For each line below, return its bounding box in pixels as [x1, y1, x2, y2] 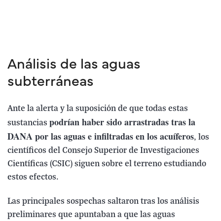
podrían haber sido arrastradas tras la [49, 115, 195, 129]
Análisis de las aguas [7, 59, 141, 72]
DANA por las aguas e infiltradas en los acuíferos [7, 130, 194, 143]
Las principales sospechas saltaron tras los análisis [7, 197, 199, 207]
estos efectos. [7, 173, 59, 183]
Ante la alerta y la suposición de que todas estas [7, 104, 188, 114]
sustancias [7, 118, 49, 128]
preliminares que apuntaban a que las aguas [7, 210, 175, 220]
